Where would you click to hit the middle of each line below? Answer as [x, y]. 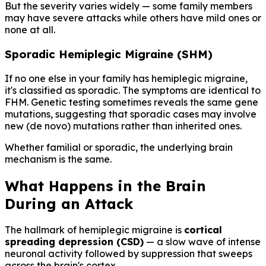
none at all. [30, 30]
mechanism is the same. [58, 159]
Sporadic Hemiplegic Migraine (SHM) [109, 54]
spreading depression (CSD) [74, 242]
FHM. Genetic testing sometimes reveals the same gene [132, 102]
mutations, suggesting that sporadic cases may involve [131, 114]
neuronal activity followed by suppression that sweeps [129, 254]
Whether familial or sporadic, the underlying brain [119, 147]
